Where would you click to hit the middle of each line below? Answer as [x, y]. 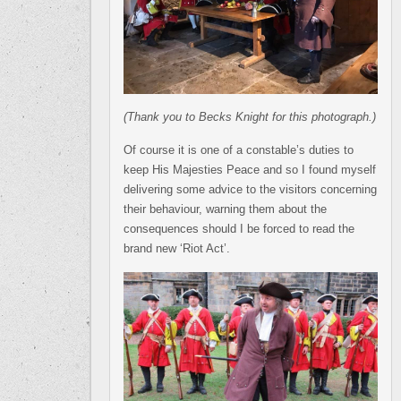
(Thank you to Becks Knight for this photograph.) [250, 117]
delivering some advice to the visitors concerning [250, 190]
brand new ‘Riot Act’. [177, 249]
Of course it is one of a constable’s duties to [239, 150]
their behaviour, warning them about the [225, 209]
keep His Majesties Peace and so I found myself [250, 170]
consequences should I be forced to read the [239, 229]
